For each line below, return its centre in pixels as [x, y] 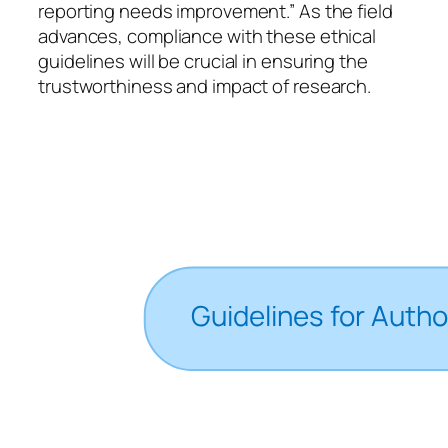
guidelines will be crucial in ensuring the [203, 60]
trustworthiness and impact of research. [205, 85]
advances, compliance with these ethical [207, 35]
